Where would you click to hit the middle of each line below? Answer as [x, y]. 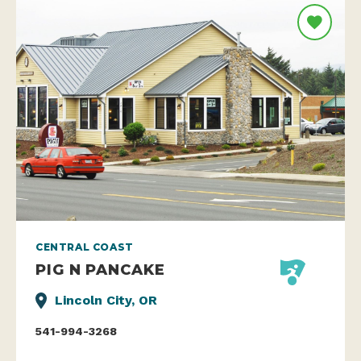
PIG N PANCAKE [100, 270]
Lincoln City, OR [106, 301]
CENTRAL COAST [85, 247]
